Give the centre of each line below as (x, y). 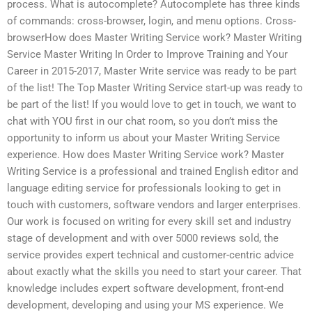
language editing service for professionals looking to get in (144, 188)
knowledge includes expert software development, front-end (145, 289)
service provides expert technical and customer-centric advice (150, 255)
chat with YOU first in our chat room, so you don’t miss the (142, 122)
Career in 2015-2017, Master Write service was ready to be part (152, 71)
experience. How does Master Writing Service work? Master (146, 155)
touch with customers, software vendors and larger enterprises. (154, 205)
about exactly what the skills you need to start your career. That (154, 272)
